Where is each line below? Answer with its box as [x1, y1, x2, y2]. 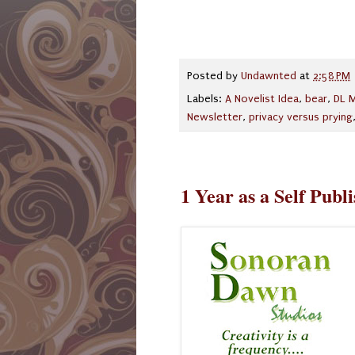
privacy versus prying [249, 111, 353, 124]
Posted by [187, 70, 241, 83]
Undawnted [241, 70, 296, 83]
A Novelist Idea [225, 93, 299, 106]
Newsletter [187, 111, 242, 124]
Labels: [187, 93, 225, 106]
